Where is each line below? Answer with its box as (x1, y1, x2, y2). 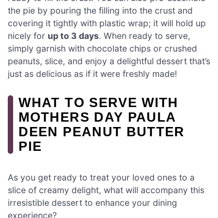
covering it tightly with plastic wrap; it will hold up (8, 18, 206, 29)
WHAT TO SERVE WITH (18, 95, 179, 110)
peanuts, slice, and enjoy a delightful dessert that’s (8, 56, 210, 67)
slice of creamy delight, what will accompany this (8, 184, 204, 195)
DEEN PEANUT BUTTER (18, 124, 185, 140)
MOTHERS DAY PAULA (18, 109, 176, 125)
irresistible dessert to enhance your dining (8, 197, 177, 208)
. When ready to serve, (99, 31, 190, 41)
